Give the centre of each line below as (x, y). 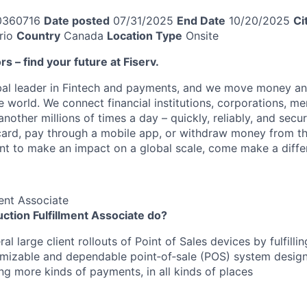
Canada (82, 35)
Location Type (145, 35)
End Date (201, 20)
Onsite (200, 35)
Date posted (77, 20)
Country (38, 35)
